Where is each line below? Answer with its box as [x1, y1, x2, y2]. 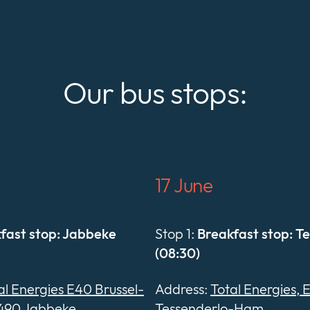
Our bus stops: [63, 73, 247, 112]
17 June [155, 173, 213, 198]
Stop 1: [155, 225, 197, 243]
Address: [155, 280, 210, 298]
